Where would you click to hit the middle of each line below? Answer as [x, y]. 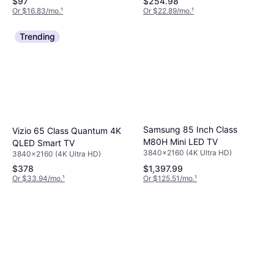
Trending [37, 37]
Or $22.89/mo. [167, 11]
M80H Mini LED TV [180, 141]
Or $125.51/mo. [169, 179]
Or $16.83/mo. [36, 11]
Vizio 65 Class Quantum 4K [67, 131]
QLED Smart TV [43, 143]
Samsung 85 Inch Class [190, 129]
